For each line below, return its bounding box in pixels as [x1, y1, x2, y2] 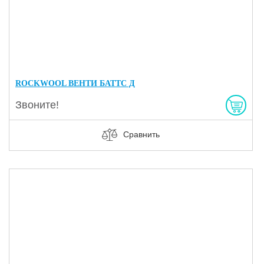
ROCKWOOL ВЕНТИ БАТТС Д [15, 78, 135, 88]
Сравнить [123, 129, 160, 139]
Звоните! [15, 98, 59, 111]
